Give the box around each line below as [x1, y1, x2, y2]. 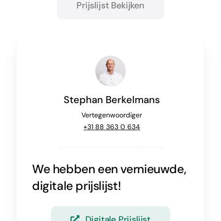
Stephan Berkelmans [64, 93, 160, 106]
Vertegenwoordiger [81, 110, 143, 119]
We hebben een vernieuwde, [32, 161, 186, 177]
